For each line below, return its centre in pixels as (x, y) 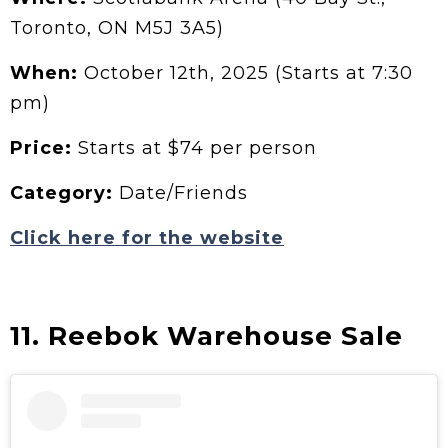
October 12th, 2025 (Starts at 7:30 (248, 72)
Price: (44, 147)
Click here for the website (147, 237)
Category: (61, 192)
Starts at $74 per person (197, 147)
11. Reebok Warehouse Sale (206, 335)
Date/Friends (180, 192)
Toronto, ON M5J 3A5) (117, 27)
